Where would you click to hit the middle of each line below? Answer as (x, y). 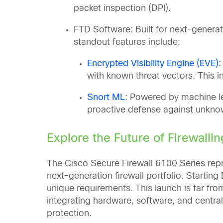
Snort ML (106, 98)
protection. (69, 214)
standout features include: (127, 42)
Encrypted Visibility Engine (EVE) (153, 64)
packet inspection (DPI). (124, 8)
